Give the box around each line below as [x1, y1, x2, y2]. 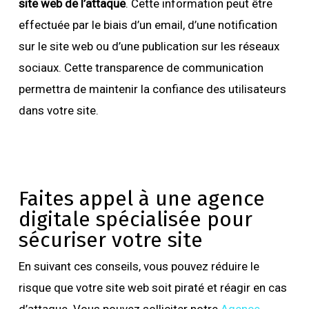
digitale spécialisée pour [18, 206, 252, 232]
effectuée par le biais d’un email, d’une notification [18, 17, 277, 32]
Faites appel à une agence [18, 186, 265, 211]
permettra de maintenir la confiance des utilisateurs [18, 81, 286, 96]
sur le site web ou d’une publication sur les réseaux [18, 39, 279, 53]
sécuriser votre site [18, 227, 203, 252]
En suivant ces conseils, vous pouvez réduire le [18, 259, 259, 273]
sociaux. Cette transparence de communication [18, 60, 263, 74]
